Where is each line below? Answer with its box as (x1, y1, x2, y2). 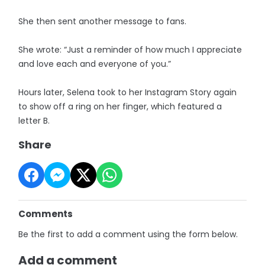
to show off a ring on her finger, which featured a (18, 100, 222, 112)
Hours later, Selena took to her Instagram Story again (18, 86, 237, 98)
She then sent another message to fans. (18, 15, 187, 27)
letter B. (18, 114, 50, 127)
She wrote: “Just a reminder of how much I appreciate (18, 43, 243, 56)
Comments (18, 207, 73, 220)
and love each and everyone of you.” (18, 57, 172, 70)
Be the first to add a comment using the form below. (18, 228, 238, 240)
